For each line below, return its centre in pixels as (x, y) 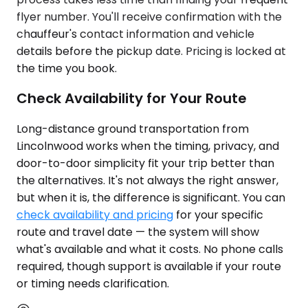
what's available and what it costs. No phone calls (150, 249)
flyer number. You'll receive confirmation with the (149, 16)
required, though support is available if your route (149, 266)
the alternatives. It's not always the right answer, (147, 180)
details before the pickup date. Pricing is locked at (151, 51)
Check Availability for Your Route (132, 99)
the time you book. (67, 68)
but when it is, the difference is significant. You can (151, 197)
